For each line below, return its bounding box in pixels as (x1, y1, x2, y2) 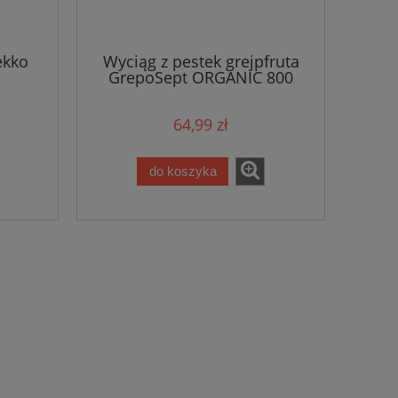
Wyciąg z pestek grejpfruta (102, 51, 299, 73)
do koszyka (148, 163, 217, 179)
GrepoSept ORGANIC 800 (108, 67, 293, 89)
